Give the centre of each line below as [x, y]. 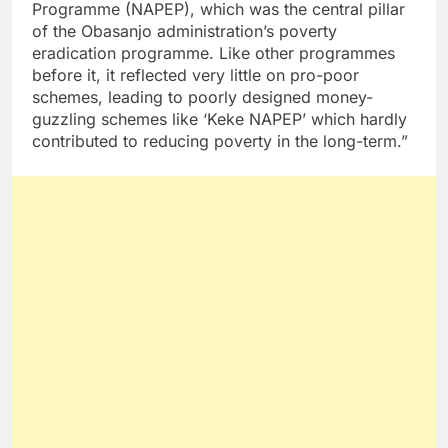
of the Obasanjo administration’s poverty [184, 31]
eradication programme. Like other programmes [213, 53]
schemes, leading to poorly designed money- [202, 97]
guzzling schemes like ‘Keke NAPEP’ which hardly [219, 119]
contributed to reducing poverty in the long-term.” [220, 141]
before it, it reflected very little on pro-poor [195, 75]
